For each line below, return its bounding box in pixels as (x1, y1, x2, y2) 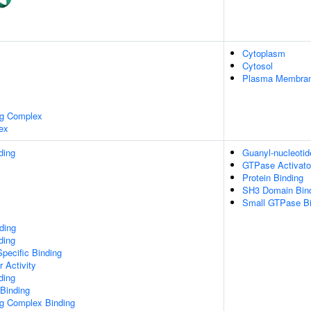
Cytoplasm (242, 47, 285, 60)
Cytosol (242, 59, 273, 72)
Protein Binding (242, 171, 303, 184)
